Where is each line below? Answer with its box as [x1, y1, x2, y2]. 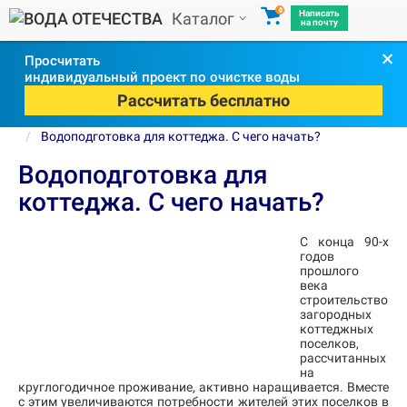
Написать [299, 8, 340, 18]
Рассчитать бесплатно [117, 90, 290, 110]
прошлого [300, 263, 359, 278]
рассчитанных [300, 351, 386, 365]
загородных [300, 307, 372, 322]
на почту [301, 17, 338, 27]
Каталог [172, 8, 234, 28]
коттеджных [300, 322, 373, 336]
